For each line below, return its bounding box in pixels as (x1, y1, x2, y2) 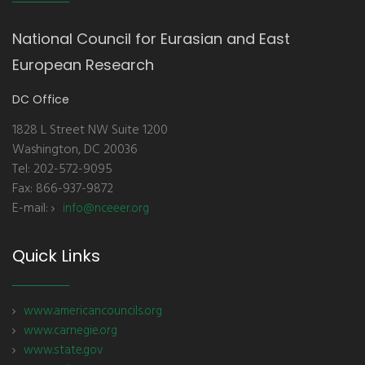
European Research (12, 55, 154, 75)
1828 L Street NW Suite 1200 (12, 120, 168, 141)
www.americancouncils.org (24, 301, 162, 321)
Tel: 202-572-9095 (12, 159, 112, 180)
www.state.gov (24, 341, 103, 360)
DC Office (12, 91, 69, 108)
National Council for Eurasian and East (12, 29, 290, 49)
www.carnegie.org (24, 321, 117, 341)
